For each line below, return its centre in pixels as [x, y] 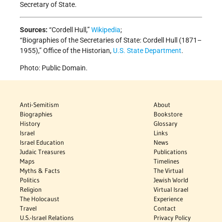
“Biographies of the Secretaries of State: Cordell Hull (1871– [111, 40]
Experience [168, 198]
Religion [31, 189]
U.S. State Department [147, 50]
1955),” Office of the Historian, [66, 50]
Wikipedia [106, 29]
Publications [171, 151]
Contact [165, 208]
